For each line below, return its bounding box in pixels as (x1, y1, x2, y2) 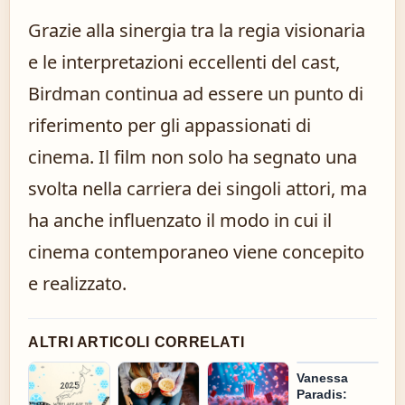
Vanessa (297, 371, 348, 386)
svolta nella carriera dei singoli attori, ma (28, 176, 367, 202)
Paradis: (297, 387, 347, 402)
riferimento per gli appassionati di (28, 113, 311, 138)
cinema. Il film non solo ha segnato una (28, 145, 357, 170)
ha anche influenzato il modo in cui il (28, 208, 332, 233)
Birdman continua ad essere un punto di (28, 81, 363, 107)
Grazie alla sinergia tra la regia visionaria (28, 18, 365, 43)
